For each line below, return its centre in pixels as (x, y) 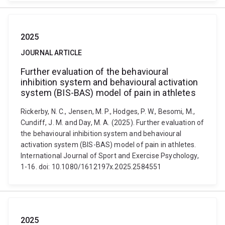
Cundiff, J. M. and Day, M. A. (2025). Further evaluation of (113, 123)
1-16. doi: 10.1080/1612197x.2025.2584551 (91, 167)
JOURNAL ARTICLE (51, 53)
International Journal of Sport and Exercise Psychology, (110, 156)
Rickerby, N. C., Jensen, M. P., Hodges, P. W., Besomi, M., (108, 111)
